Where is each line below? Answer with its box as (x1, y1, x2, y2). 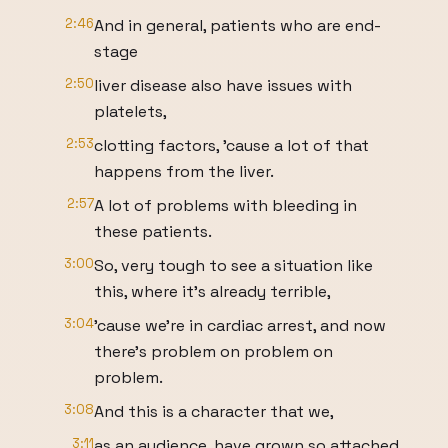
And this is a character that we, (94, 401, 334, 422)
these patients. (94, 221, 212, 242)
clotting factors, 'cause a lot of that (94, 135, 369, 156)
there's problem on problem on (94, 341, 333, 362)
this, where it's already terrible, (94, 281, 331, 302)
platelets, (94, 101, 167, 122)
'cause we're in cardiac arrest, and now (94, 315, 386, 336)
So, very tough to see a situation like (94, 255, 373, 276)
